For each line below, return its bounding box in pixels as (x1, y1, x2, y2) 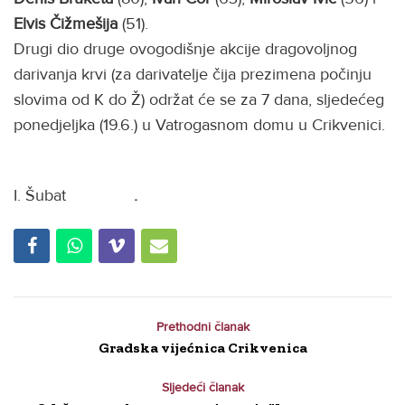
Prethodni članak (155, 318, 250, 334)
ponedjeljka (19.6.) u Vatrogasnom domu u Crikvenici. (14, 114, 385, 135)
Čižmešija (50, 13, 118, 33)
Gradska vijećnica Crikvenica (98, 338, 307, 356)
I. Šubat (14, 185, 80, 206)
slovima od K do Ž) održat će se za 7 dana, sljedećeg (14, 89, 384, 109)
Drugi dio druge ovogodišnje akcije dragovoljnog (14, 38, 357, 59)
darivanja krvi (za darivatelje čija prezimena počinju (14, 63, 372, 84)
